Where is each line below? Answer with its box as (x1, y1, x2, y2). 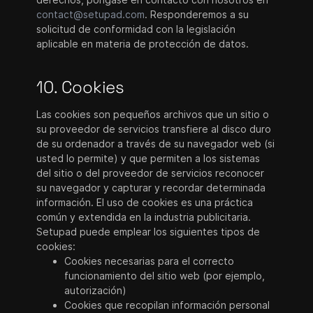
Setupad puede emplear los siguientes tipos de (36, 226, 261, 238)
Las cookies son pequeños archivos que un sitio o (36, 108, 270, 120)
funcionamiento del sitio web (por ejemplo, (64, 270, 265, 282)
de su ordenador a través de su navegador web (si (36, 138, 275, 150)
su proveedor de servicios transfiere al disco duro (36, 123, 272, 135)
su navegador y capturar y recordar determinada (36, 182, 266, 194)
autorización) (64, 284, 127, 296)
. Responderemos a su (145, 8, 249, 20)
